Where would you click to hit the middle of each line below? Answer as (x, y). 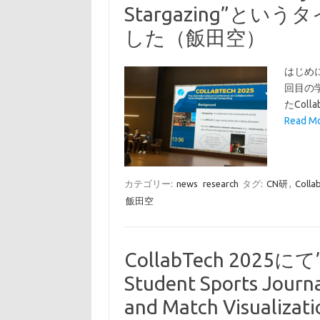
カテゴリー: (149, 184)
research (220, 184)
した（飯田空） (195, 37)
